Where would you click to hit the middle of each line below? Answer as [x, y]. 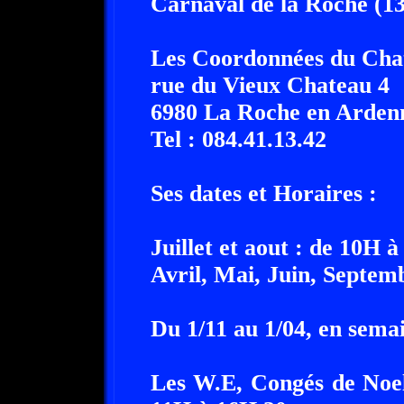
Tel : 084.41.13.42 [238, 139]
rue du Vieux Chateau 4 [270, 85]
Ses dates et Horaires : [263, 193]
